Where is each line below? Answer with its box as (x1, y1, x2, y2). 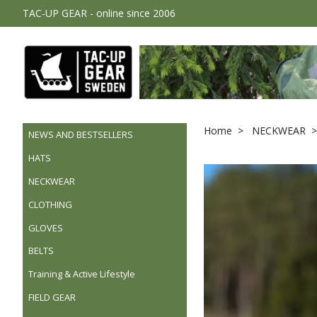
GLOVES (28, 221, 63, 234)
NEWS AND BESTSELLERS (28, 128, 133, 142)
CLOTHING (28, 197, 72, 211)
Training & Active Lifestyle (28, 267, 135, 281)
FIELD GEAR (28, 290, 76, 304)
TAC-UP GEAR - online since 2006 (23, 6, 175, 20)
